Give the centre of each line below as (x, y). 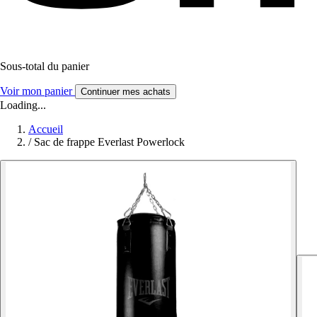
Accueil (46, 129)
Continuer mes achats (126, 91)
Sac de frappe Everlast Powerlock (109, 142)
